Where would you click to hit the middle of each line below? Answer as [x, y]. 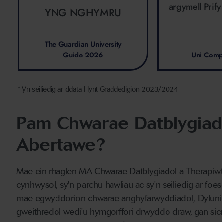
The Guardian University [83, 44]
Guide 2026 [83, 55]
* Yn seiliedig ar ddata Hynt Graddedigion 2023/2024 [98, 89]
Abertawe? [61, 145]
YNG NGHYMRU [83, 13]
